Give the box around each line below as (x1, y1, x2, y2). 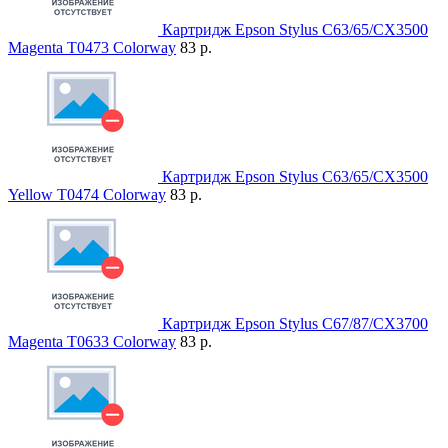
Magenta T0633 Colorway (8, 333, 176, 351)
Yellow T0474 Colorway (8, 186, 166, 204)
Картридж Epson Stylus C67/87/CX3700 (162, 315, 428, 333)
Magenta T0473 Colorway (8, 39, 176, 57)
